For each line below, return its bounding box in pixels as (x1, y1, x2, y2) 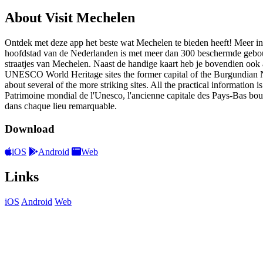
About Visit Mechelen (5, 10, 135, 26)
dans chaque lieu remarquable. (5, 101, 117, 112)
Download (5, 122, 55, 135)
